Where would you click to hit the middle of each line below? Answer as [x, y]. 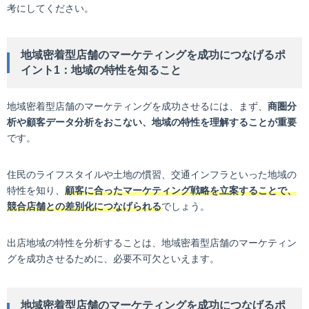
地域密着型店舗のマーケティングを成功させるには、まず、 [137, 106]
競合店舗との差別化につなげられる [84, 206]
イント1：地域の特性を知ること [101, 70]
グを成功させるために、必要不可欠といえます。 [113, 259]
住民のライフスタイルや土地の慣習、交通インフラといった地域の [152, 175]
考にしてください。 [50, 8]
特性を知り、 [36, 190]
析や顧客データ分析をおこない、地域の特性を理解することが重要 [152, 122]
